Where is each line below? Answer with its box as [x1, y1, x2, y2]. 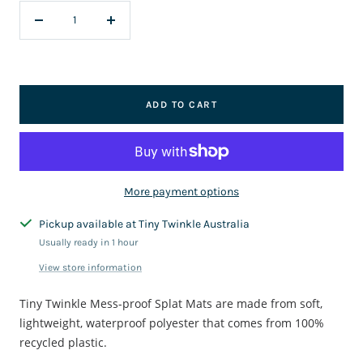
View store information [39, 261, 142, 273]
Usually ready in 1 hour [39, 236, 138, 248]
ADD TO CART [145, 98, 218, 110]
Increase [109, 21, 153, 36]
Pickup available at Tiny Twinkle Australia [39, 216, 250, 231]
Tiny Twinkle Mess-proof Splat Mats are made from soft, [19, 295, 322, 311]
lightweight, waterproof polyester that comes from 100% [19, 314, 324, 331]
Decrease [37, 21, 84, 36]
